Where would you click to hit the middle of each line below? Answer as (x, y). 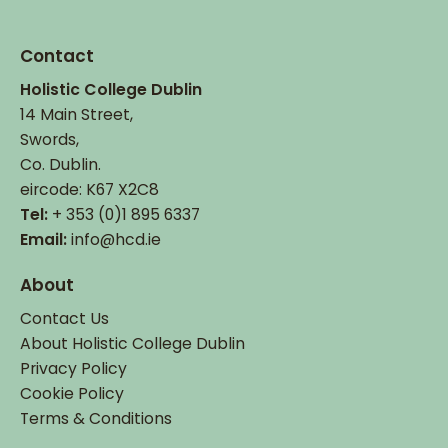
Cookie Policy (72, 394)
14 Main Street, (76, 114)
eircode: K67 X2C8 (89, 189)
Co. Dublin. (60, 164)
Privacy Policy (73, 369)
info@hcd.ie (116, 239)
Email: (43, 239)
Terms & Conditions (96, 419)
